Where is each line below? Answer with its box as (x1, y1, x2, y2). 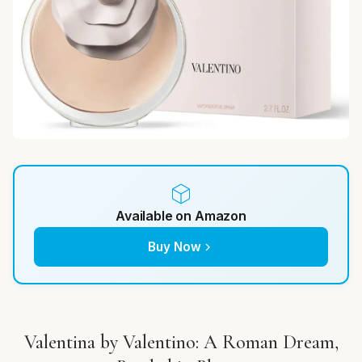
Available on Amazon (116, 208, 246, 224)
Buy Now (148, 239, 201, 255)
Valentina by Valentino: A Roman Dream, (23, 330, 339, 354)
